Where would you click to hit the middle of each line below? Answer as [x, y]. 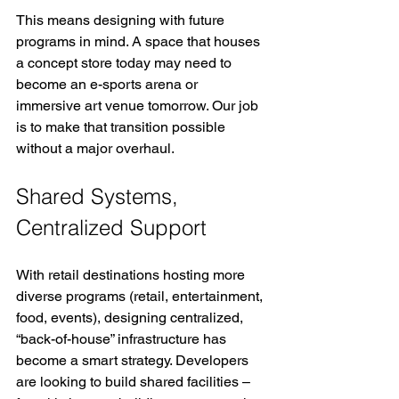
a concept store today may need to [126, 63]
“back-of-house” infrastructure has [123, 339]
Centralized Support [111, 228]
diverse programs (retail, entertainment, [141, 297]
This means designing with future [122, 20]
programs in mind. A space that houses [140, 42]
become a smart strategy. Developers [134, 361]
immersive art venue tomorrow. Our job [139, 106]
